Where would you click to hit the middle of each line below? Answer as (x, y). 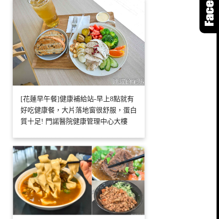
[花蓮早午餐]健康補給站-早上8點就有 (77, 99)
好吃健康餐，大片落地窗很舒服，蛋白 (79, 110)
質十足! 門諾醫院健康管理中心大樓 (74, 122)
